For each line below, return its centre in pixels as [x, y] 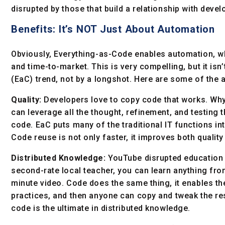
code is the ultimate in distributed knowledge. [101, 208]
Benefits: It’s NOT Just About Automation [113, 29]
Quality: [26, 100]
